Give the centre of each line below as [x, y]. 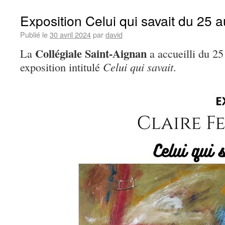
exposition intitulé [62, 67]
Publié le [34, 35]
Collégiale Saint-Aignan [91, 54]
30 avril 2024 [70, 35]
